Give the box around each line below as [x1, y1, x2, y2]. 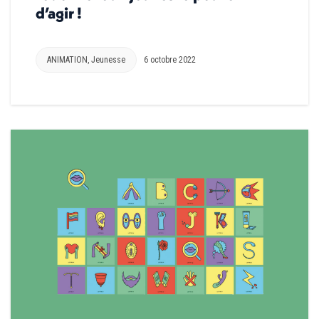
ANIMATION [47, 54, 88, 65]
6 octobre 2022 [144, 54, 196, 65]
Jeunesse [91, 54, 125, 65]
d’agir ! [36, 2, 82, 23]
